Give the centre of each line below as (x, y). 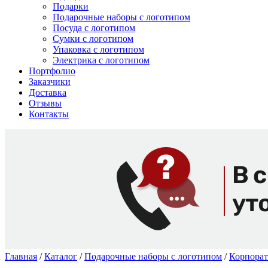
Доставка (48, 92)
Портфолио (52, 71)
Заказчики (50, 82)
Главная (21, 256)
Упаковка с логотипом (98, 49)
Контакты (49, 114)
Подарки (71, 6)
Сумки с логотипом (93, 39)
